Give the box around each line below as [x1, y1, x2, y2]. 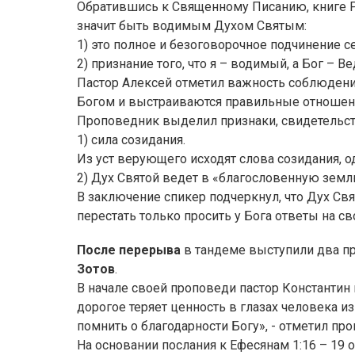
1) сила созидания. [77, 132, 185, 147]
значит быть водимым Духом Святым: [77, 18, 307, 33]
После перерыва [77, 242, 181, 258]
